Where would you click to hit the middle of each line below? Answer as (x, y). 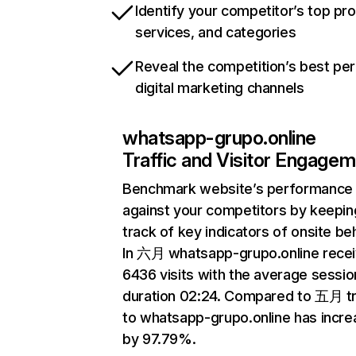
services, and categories (216, 32)
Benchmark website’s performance (238, 189)
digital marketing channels (220, 88)
